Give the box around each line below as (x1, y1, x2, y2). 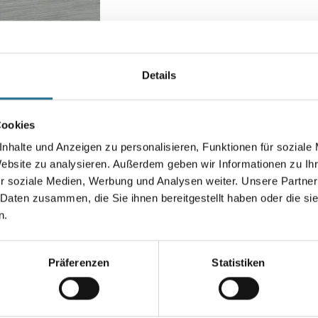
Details (141, 69, 177, 82)
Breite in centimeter (180, 143, 258, 155)
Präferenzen (48, 256, 110, 269)
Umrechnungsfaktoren (180, 223, 283, 238)
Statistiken (212, 256, 265, 269)
